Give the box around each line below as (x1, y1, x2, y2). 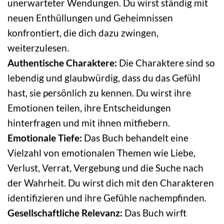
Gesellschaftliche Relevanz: (7, 206, 122, 218)
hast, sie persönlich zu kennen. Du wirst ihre (7, 86, 191, 98)
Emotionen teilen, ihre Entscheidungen (7, 101, 171, 113)
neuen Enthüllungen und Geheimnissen (7, 11, 173, 23)
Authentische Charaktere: (7, 56, 117, 68)
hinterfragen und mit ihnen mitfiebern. (7, 116, 170, 128)
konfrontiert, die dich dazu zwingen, (7, 26, 158, 38)
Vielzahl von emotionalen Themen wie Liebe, (7, 146, 195, 158)
